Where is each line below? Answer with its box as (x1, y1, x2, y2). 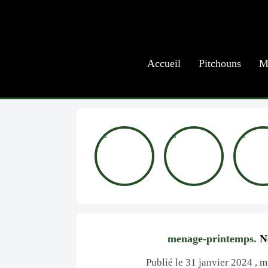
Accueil (147, 57, 181, 69)
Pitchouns (198, 57, 241, 69)
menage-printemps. (167, 233, 257, 245)
